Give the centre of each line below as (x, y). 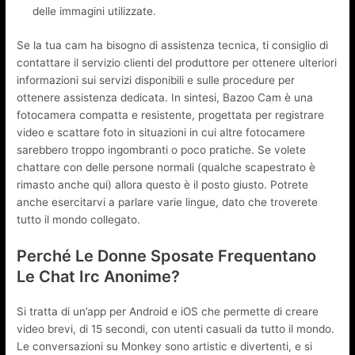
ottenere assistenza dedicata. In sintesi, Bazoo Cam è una (165, 97)
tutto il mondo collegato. (79, 219)
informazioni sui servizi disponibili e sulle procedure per (156, 80)
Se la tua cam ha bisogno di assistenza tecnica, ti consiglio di (173, 45)
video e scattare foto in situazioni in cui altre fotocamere (161, 132)
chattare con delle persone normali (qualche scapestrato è (166, 167)
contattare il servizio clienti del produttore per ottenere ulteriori (177, 62)
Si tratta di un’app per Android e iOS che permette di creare (168, 311)
